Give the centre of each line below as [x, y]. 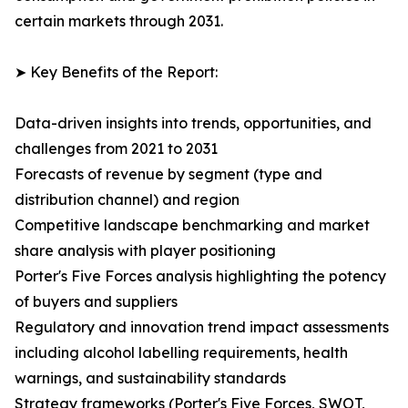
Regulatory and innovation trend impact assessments [202, 327]
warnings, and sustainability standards [150, 378]
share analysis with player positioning [145, 251]
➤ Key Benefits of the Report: [116, 72]
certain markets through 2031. [119, 21]
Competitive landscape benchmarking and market [192, 225]
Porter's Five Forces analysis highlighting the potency [200, 276]
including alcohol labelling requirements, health [181, 353]
